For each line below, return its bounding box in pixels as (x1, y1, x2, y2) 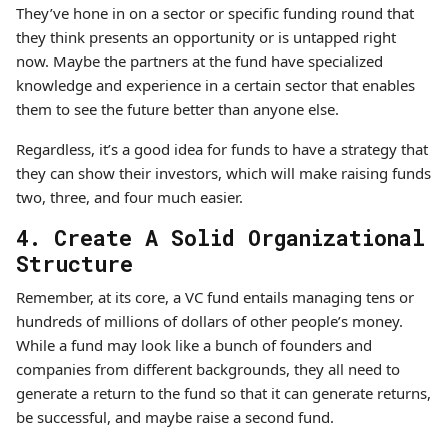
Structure (16, 249, 133, 278)
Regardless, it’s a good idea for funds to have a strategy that (16, 139, 428, 159)
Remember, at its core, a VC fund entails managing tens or (16, 287, 414, 307)
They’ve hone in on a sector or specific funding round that (16, 3, 414, 23)
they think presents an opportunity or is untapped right (16, 27, 396, 47)
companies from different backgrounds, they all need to (16, 359, 400, 379)
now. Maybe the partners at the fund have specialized (16, 51, 383, 71)
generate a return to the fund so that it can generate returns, (16, 383, 431, 403)
